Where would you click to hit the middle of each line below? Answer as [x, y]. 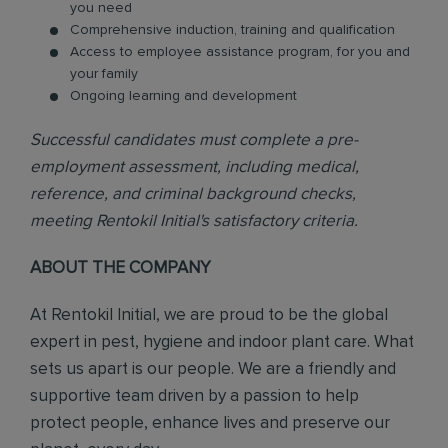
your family [104, 74]
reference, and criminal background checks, [193, 194]
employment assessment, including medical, [194, 167]
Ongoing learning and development [183, 96]
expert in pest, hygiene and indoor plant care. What [222, 342]
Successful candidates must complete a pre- [194, 140]
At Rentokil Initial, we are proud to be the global [209, 315]
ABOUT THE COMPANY [120, 268]
